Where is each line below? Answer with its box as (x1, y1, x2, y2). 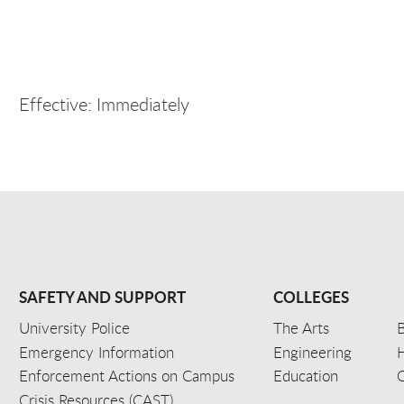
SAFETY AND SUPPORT (19, 286, 186, 308)
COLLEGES (273, 286, 350, 308)
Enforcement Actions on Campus (19, 365, 234, 387)
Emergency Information (19, 341, 174, 363)
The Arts (273, 317, 330, 339)
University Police (19, 317, 130, 339)
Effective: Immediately (19, 92, 194, 116)
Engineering (273, 341, 353, 363)
